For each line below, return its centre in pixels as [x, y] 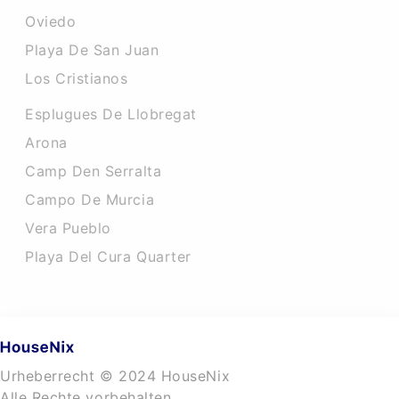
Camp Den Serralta [94, 171]
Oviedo [51, 21]
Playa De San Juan [92, 50]
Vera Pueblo [68, 228]
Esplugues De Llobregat [111, 114]
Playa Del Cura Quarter [108, 256]
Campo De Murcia [90, 199]
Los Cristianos [77, 78]
